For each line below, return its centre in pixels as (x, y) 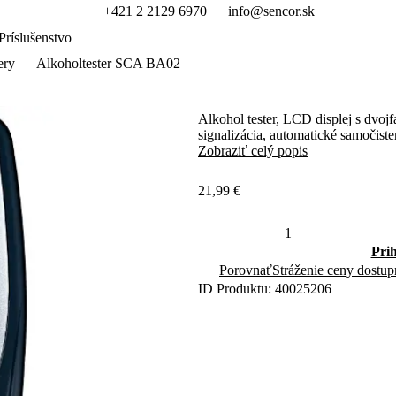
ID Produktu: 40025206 (265, 289)
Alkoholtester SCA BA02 (108, 63)
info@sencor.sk (271, 11)
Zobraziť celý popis (253, 151)
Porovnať (246, 270)
